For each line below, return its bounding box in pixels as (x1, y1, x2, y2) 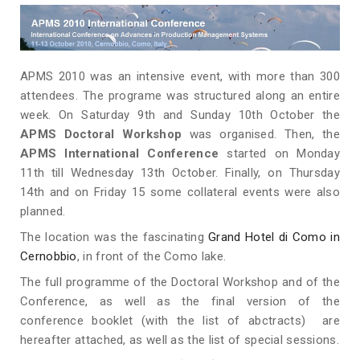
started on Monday (219, 146, 341, 162)
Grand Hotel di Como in (208, 230, 340, 245)
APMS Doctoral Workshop (20, 127, 182, 142)
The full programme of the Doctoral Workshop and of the (20, 275, 340, 290)
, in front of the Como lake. (76, 249, 227, 264)
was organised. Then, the (182, 127, 340, 142)
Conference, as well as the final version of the (20, 294, 340, 309)
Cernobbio (20, 249, 77, 264)
